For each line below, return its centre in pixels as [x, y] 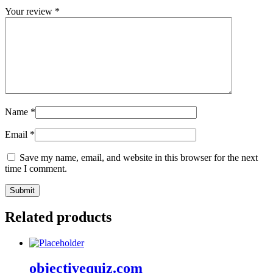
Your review [30, 11]
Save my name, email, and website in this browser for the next [139, 157]
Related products [58, 217]
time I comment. [36, 168]
